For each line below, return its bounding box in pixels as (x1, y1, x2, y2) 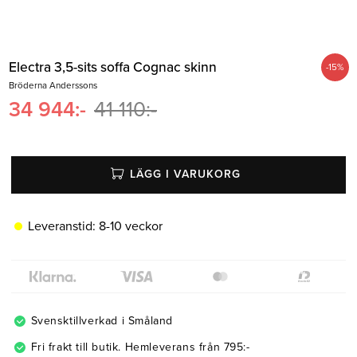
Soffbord (22, 23, 65, 37)
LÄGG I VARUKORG (130, 167, 241, 181)
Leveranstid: (27, 218, 96, 235)
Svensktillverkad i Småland (30, 314, 173, 328)
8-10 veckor (98, 218, 163, 235)
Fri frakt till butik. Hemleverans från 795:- (30, 339, 250, 354)
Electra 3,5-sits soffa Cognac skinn (8, 58, 217, 76)
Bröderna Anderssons (8, 79, 97, 91)
